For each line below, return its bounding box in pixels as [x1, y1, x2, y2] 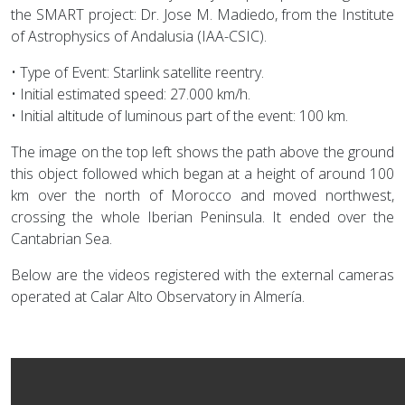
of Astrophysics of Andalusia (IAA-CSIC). [11, 25, 267, 46]
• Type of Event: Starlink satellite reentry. [11, 61, 264, 82]
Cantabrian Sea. [11, 228, 112, 249]
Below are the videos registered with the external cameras [11, 264, 394, 285]
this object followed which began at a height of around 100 [11, 163, 394, 184]
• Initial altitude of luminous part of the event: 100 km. [11, 105, 348, 126]
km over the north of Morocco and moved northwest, [11, 184, 394, 205]
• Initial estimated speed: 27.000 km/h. [11, 83, 250, 104]
